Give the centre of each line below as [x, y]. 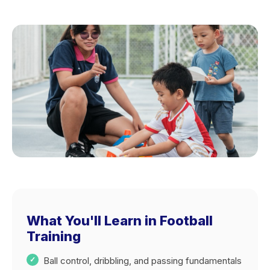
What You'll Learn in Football [120, 221]
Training [54, 236]
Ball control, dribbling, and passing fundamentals [143, 261]
